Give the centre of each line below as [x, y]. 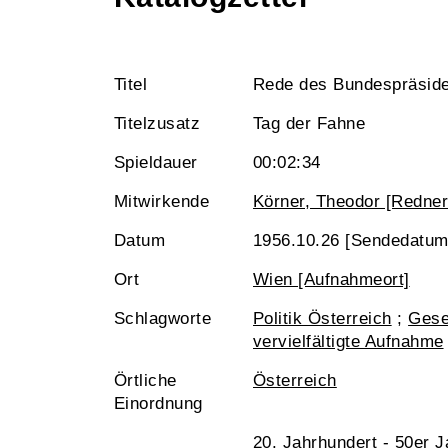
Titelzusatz [157, 123]
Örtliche [145, 380]
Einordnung [158, 403]
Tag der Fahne [309, 123]
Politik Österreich [322, 318]
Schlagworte [163, 318]
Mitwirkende [162, 201]
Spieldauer [156, 162]
